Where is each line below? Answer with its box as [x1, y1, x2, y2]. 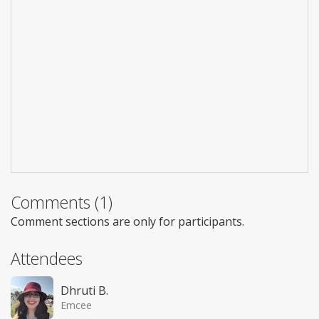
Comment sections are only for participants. [11, 214, 244, 230]
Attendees [11, 247, 83, 271]
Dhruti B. [61, 283, 108, 299]
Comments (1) [11, 191, 113, 214]
